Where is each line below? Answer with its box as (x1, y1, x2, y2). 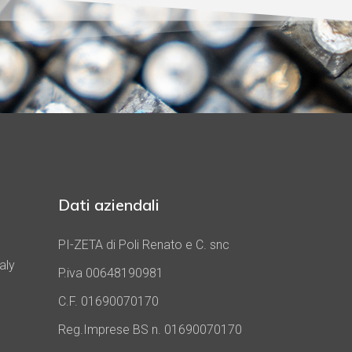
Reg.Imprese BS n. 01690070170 (57, 322, 242, 338)
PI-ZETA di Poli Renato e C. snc (57, 237, 229, 253)
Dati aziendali (57, 195, 159, 215)
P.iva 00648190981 (57, 266, 163, 281)
